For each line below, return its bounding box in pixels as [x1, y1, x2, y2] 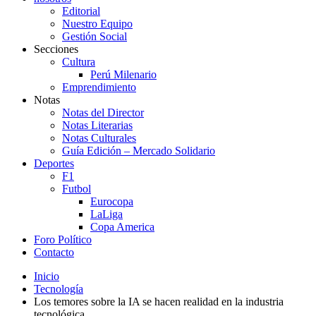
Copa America [90, 221, 154, 233]
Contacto [34, 246, 74, 258]
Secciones [34, 43, 78, 55]
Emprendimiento [62, 81, 136, 93]
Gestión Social [62, 30, 127, 42]
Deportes [34, 157, 74, 169]
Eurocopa [90, 195, 133, 207]
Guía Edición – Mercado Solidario [62, 145, 215, 157]
